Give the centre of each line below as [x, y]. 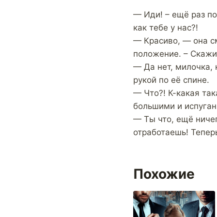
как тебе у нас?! [166, 28]
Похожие [164, 174]
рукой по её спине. [171, 80]
